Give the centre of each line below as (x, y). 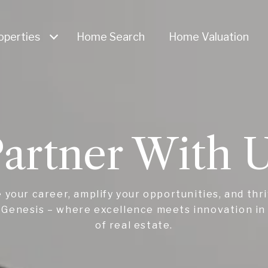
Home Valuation (209, 37)
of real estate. (134, 225)
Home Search (111, 37)
